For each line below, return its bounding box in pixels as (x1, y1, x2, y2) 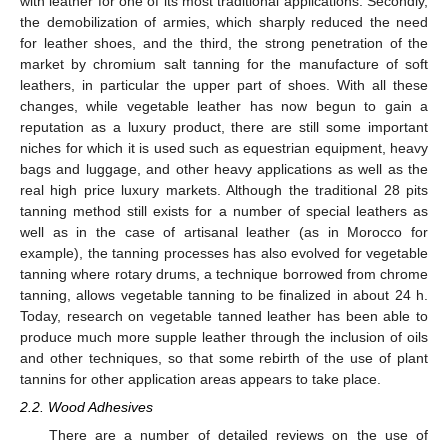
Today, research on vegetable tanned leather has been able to (20, 307, 428, 324)
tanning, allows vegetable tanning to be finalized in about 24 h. (20, 286, 428, 303)
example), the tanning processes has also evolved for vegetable (20, 244, 428, 261)
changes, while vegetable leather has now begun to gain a (20, 97, 428, 114)
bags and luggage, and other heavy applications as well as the (20, 160, 428, 177)
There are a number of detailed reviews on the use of (48, 426, 428, 443)
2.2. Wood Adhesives (20, 398, 153, 415)
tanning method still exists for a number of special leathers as (20, 202, 428, 219)
